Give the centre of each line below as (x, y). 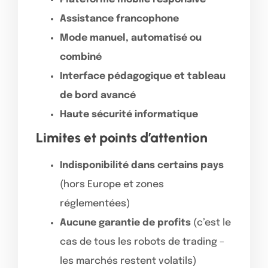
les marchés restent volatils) (128, 261)
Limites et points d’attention (122, 137)
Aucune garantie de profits (125, 223)
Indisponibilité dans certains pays (142, 165)
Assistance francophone (119, 19)
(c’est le (211, 223)
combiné (81, 57)
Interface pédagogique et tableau (143, 76)
